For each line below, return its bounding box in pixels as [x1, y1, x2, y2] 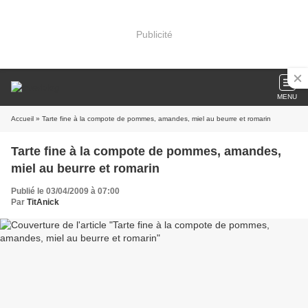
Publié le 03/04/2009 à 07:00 [11, 186, 120, 196]
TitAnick [27, 197, 59, 207]
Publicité [135, 28, 173, 40]
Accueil [11, 115, 34, 122]
